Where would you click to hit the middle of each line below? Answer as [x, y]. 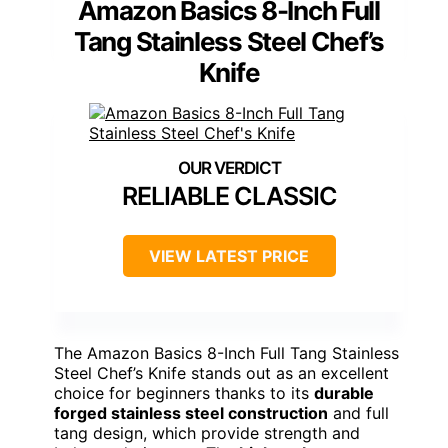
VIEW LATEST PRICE [229, 255]
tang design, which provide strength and [207, 432]
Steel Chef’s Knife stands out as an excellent [221, 372]
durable [344, 392]
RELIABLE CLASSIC [229, 195]
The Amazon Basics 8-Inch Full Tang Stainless [226, 352]
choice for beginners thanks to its [184, 392]
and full [358, 412]
